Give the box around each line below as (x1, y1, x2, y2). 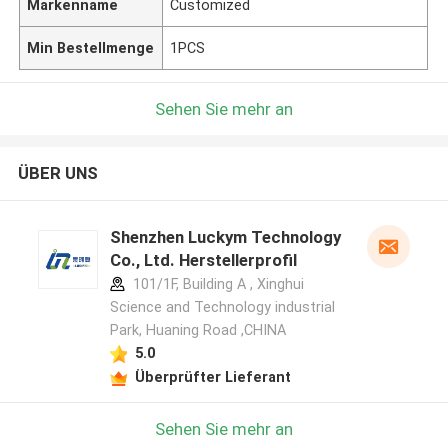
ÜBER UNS (17, 163, 98, 184)
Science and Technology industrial (109, 299, 335, 316)
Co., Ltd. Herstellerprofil (109, 250, 297, 271)
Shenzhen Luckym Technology (109, 227, 341, 248)
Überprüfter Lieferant (134, 368, 291, 385)
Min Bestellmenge (27, 39, 155, 56)
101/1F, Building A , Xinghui (128, 276, 304, 293)
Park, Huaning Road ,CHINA (109, 322, 286, 339)
